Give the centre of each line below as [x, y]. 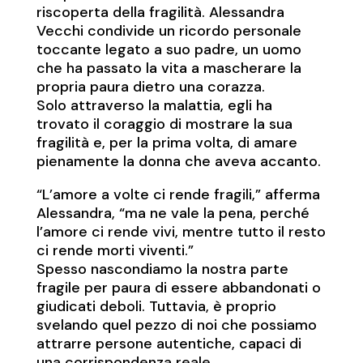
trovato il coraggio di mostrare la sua [164, 124]
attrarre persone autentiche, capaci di [169, 344]
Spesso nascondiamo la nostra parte [162, 269]
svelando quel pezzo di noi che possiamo [176, 325]
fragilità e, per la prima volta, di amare [167, 143]
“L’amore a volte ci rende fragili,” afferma [178, 195]
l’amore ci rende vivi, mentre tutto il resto [181, 232]
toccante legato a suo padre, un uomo [169, 50]
